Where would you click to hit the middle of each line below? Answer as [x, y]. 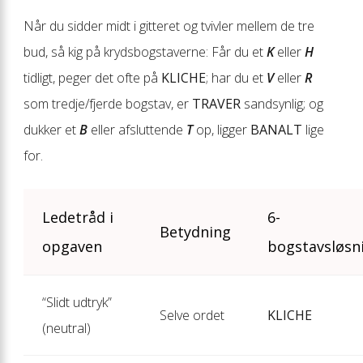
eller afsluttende [137, 129]
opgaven [72, 246]
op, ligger [222, 129]
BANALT [276, 129]
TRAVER [216, 103]
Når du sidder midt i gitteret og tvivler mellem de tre [169, 26]
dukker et [51, 129]
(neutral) [66, 328]
